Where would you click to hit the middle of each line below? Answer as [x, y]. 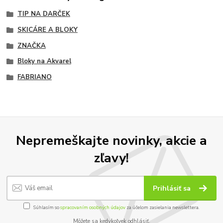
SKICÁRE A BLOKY [47, 30]
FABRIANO [34, 77]
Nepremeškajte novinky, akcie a [111, 141]
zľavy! [111, 158]
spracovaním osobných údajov [93, 208]
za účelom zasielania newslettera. [163, 208]
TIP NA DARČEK [44, 14]
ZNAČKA [31, 46]
